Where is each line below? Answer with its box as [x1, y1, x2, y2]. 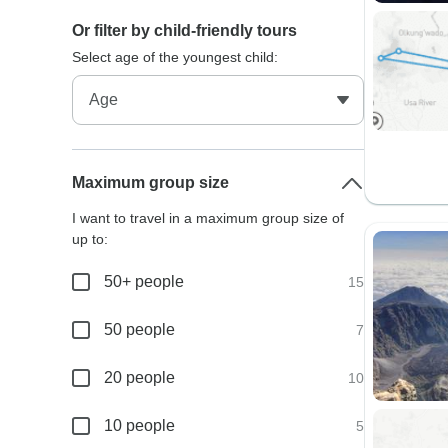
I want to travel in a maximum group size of [72, 210, 345, 226]
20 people [104, 369, 176, 386]
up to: [72, 231, 109, 247]
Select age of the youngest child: [72, 49, 279, 65]
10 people [104, 417, 176, 434]
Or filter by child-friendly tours [72, 22, 298, 39]
